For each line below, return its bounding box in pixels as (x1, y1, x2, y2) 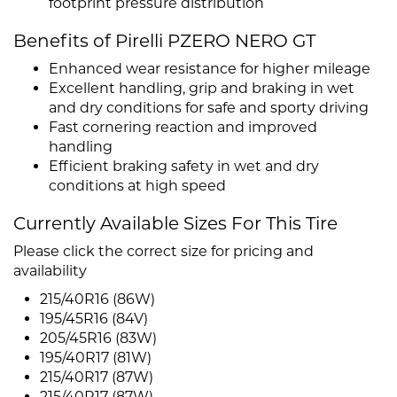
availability (13, 262, 87, 280)
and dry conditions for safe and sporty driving (49, 99, 369, 117)
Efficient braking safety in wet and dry (49, 158, 319, 175)
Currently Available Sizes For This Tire (13, 213, 338, 235)
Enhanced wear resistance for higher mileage (49, 60, 370, 78)
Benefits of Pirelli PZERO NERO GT (13, 30, 315, 52)
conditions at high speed (49, 177, 226, 195)
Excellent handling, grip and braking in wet (49, 80, 354, 97)
